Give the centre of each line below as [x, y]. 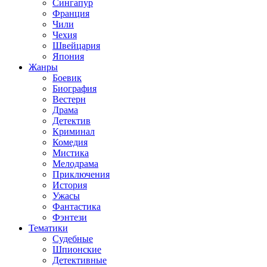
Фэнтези [70, 217]
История [70, 185]
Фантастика [77, 207]
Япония [68, 56]
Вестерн [69, 99]
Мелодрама [75, 164]
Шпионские [77, 249]
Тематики [48, 228]
